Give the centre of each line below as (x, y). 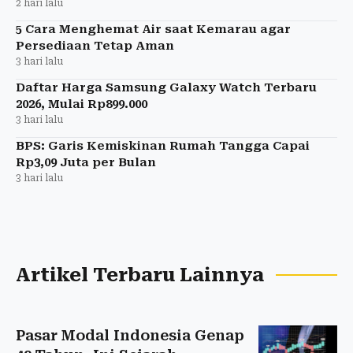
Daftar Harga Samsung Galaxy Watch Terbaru (166, 87)
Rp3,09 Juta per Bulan (86, 162)
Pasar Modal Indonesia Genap (130, 335)
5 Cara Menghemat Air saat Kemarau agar (153, 29)
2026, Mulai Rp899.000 (82, 104)
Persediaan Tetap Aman (95, 45)
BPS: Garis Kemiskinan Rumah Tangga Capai (163, 145)
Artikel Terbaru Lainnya (140, 275)
